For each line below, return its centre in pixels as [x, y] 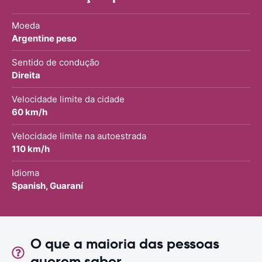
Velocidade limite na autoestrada [79, 136]
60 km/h [30, 112]
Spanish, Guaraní [47, 185]
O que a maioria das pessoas [125, 244]
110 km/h [31, 149]
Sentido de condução [56, 62]
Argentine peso [44, 38]
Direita [26, 75]
